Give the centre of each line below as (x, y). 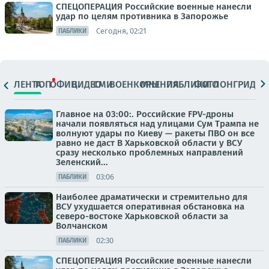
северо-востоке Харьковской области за (142, 216)
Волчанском (82, 226)
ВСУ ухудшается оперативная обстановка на (150, 207)
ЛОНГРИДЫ (238, 84)
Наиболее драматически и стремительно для (152, 197)
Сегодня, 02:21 (121, 31)
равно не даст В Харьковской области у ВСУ (149, 143)
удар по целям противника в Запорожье (142, 17)
